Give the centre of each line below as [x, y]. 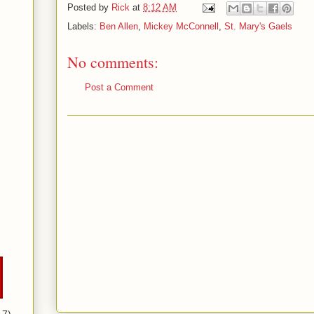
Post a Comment [119, 87]
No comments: [113, 62]
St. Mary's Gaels [258, 26]
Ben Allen [119, 26]
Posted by [89, 8]
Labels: [83, 26]
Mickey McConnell [181, 26]
